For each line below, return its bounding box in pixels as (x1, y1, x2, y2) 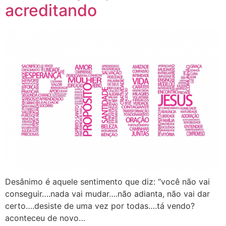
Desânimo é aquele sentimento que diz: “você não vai (5, 176, 210, 187)
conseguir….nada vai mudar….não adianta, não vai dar (5, 188, 210, 199)
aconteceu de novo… (5, 212, 85, 223)
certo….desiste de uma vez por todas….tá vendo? (5, 200, 195, 211)
